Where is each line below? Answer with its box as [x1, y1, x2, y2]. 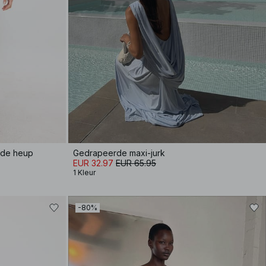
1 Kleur [73, 167, 96, 177]
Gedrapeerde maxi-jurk [73, 147, 165, 158]
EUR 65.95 [116, 157, 156, 168]
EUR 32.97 [73, 157, 113, 168]
